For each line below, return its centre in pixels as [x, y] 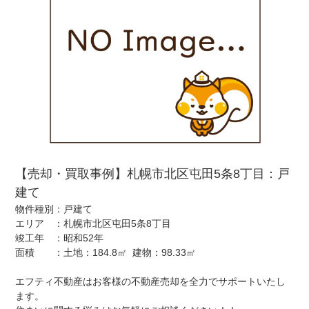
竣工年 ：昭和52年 [60, 238]
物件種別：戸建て [54, 209]
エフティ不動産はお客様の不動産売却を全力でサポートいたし [151, 282]
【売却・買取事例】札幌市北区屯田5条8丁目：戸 [153, 174]
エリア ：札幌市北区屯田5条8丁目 [93, 224]
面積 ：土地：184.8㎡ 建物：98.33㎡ [106, 253]
